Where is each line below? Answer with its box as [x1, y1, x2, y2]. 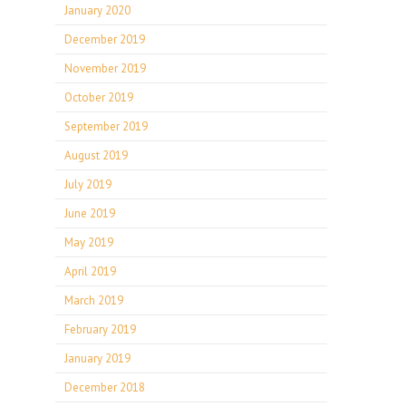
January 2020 [64, 3, 130, 18]
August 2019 [64, 148, 128, 163]
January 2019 [64, 351, 130, 366]
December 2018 [64, 380, 145, 395]
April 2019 [64, 264, 116, 279]
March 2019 [64, 293, 123, 308]
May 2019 [64, 235, 113, 250]
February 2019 [64, 322, 136, 337]
